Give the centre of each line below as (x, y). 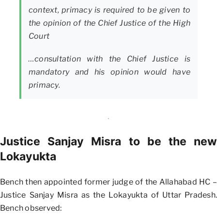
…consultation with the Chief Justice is (109, 59)
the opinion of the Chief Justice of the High (109, 23)
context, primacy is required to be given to (109, 10)
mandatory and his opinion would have (109, 72)
